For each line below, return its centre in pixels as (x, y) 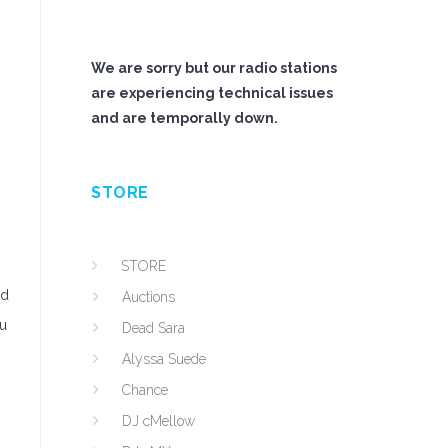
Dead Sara (153, 328)
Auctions (148, 297)
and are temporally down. (184, 118)
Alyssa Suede (164, 359)
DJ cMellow (158, 421)
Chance (145, 390)
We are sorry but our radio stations (214, 68)
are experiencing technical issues (212, 93)
